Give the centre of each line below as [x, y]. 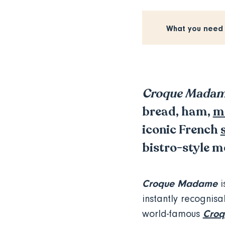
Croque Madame [180, 184]
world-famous [172, 214]
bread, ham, [177, 112]
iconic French [181, 130]
